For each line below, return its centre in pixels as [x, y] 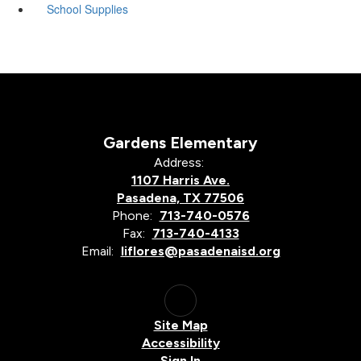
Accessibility [180, 342]
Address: [178, 162]
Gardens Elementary [180, 142]
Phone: [132, 215]
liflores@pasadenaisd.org [200, 251]
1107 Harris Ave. [180, 180]
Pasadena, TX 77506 [180, 197]
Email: [97, 251]
